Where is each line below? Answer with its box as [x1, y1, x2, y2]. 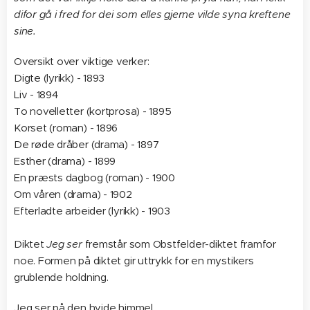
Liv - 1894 [14, 88, 59, 102]
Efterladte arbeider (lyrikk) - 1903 [14, 204, 171, 218]
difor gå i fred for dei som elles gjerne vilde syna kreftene [14, 8, 291, 21]
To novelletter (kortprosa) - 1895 [14, 104, 172, 118]
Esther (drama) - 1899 [14, 154, 116, 168]
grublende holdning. [14, 271, 109, 284]
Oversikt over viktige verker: [14, 55, 149, 69]
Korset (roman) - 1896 [14, 121, 118, 135]
